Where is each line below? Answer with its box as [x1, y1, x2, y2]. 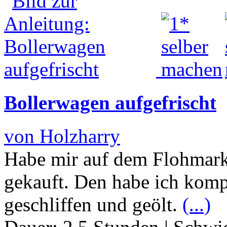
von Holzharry [4, 125, 120, 147]
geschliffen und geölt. [4, 194, 182, 216]
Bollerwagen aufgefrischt [4, 92, 216, 114]
